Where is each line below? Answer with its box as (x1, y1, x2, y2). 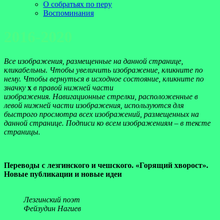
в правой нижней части (31, 83, 113, 92)
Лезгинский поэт (24, 195, 80, 204)
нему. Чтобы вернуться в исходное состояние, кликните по (4, 74, 204, 83)
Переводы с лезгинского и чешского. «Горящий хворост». (4, 161, 208, 169)
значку (4, 83, 27, 92)
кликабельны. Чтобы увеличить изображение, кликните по (4, 65, 203, 74)
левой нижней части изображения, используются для (4, 101, 184, 110)
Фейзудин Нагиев (24, 204, 81, 213)
